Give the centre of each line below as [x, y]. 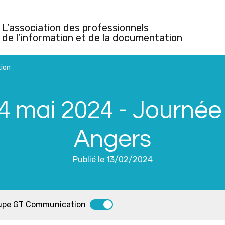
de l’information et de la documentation [92, 38]
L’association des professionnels [75, 28]
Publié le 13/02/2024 [113, 159]
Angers [113, 139]
